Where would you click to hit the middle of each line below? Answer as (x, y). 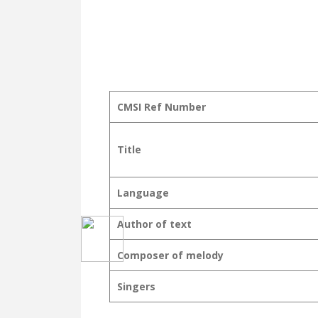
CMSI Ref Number (161, 107)
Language (143, 193)
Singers (136, 286)
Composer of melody (170, 255)
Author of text (154, 224)
